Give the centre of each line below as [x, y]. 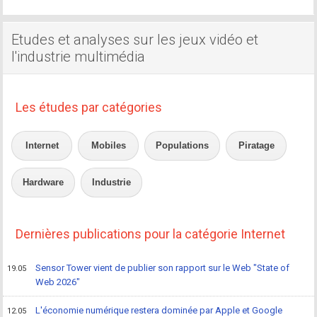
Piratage [256, 146]
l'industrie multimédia [79, 57]
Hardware [44, 183]
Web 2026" [58, 282]
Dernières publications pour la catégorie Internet [151, 234]
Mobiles [108, 146]
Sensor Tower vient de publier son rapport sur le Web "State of [163, 268]
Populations [183, 146]
